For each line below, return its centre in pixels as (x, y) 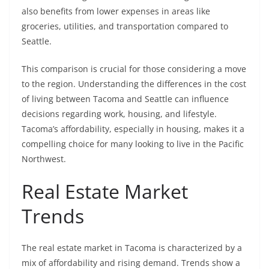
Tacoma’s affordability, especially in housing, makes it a (133, 129)
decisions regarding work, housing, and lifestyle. (119, 114)
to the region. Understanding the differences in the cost (134, 84)
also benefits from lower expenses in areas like (116, 11)
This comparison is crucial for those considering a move (134, 69)
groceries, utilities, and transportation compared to (125, 26)
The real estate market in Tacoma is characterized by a (132, 248)
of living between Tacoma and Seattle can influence (125, 99)
